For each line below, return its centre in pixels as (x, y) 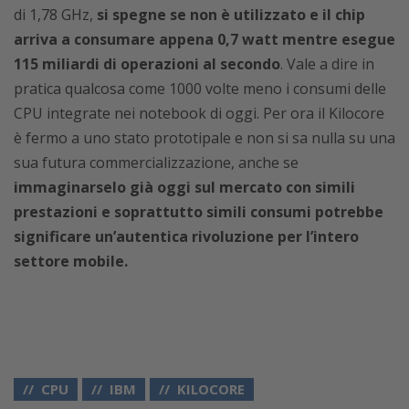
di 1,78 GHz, (55, 15)
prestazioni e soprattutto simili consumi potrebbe (199, 212)
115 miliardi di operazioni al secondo (147, 64)
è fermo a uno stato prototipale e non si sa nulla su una (204, 138)
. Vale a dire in (327, 64)
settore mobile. (71, 261)
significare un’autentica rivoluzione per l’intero (186, 236)
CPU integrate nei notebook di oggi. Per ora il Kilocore (199, 113)
